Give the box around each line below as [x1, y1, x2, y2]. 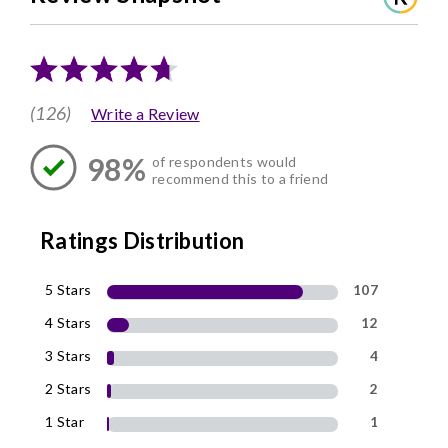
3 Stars [45, 347, 92, 365]
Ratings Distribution [40, 227, 245, 255]
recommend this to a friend [151, 169, 329, 187]
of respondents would [151, 152, 297, 170]
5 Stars [45, 281, 92, 299]
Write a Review [91, 103, 200, 123]
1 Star [45, 413, 84, 431]
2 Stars [45, 380, 92, 398]
